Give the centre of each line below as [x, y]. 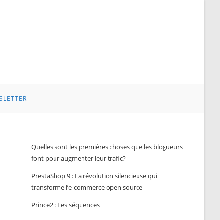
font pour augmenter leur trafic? [79, 158]
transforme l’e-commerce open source [87, 187]
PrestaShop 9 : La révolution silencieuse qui [95, 176]
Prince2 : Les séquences [66, 205]
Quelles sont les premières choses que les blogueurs [107, 147]
